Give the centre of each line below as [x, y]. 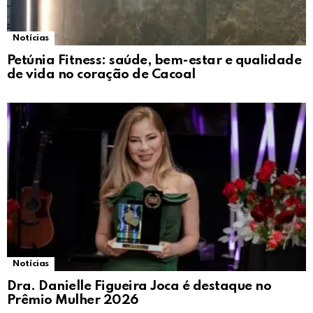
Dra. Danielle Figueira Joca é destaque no [139, 286]
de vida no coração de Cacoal [101, 75]
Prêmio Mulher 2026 [73, 300]
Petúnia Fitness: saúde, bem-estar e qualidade [154, 61]
